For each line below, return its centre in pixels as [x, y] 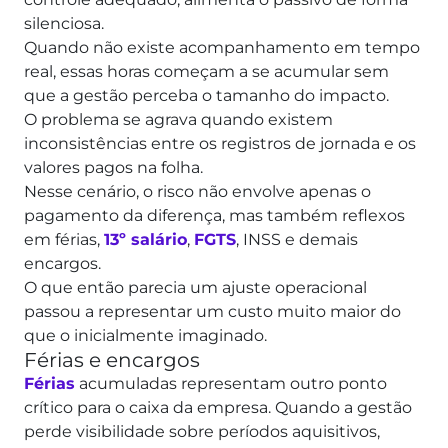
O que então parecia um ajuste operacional [195, 288]
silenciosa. [64, 24]
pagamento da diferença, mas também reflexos [214, 216]
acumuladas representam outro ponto [231, 384]
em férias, [64, 240]
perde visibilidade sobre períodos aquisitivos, [202, 432]
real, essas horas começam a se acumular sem [206, 72]
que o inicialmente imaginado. [145, 336]
